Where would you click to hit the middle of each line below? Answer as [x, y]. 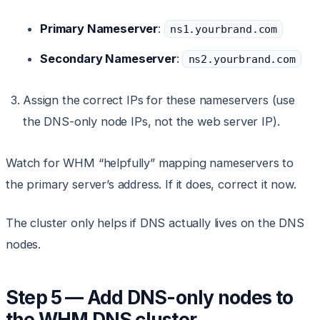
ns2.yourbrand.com [242, 59]
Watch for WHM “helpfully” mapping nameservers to [150, 163]
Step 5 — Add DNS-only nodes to [150, 297]
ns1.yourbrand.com [224, 29]
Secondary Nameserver [108, 59]
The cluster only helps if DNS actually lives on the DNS [155, 223]
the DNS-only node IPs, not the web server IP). [151, 122]
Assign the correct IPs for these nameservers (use [159, 100]
